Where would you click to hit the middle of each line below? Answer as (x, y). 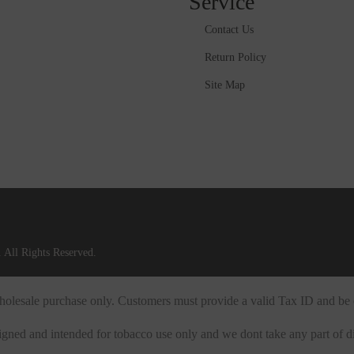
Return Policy (235, 57)
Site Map (225, 85)
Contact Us (229, 30)
